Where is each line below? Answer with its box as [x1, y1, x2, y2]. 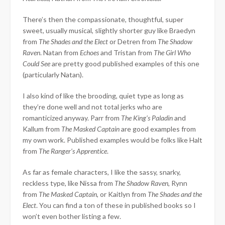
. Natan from [40, 48, 80, 57]
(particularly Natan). [23, 70, 83, 79]
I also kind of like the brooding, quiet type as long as [23, 91, 184, 100]
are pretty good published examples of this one [52, 59, 199, 68]
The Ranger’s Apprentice [39, 146, 107, 155]
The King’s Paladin [121, 113, 173, 122]
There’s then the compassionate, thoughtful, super [23, 15, 183, 24]
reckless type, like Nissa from [23, 178, 115, 187]
